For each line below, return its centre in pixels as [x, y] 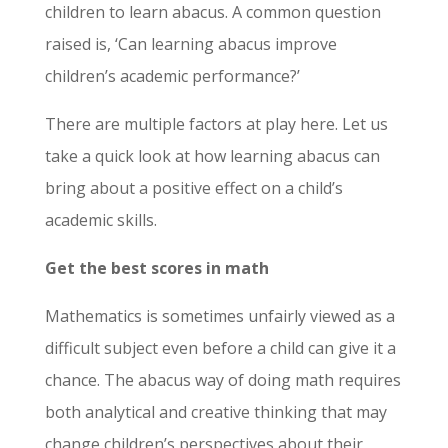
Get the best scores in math [156, 268]
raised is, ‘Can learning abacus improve [190, 44]
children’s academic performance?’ [172, 76]
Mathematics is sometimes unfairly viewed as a [219, 316]
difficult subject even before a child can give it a [220, 348]
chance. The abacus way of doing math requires [222, 380]
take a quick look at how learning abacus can [212, 156]
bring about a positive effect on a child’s [193, 188]
